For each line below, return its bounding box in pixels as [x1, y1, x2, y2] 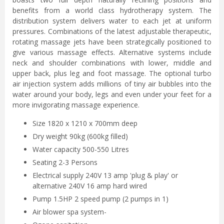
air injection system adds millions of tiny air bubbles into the [12, 78, 211, 88]
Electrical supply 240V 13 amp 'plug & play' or [32, 170, 178, 180]
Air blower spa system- [32, 206, 106, 216]
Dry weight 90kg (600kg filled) [32, 131, 128, 141]
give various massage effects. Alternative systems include [12, 47, 211, 57]
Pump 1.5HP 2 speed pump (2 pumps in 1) [32, 193, 168, 203]
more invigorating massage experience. [12, 99, 139, 109]
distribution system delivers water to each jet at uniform [12, 15, 211, 25]
